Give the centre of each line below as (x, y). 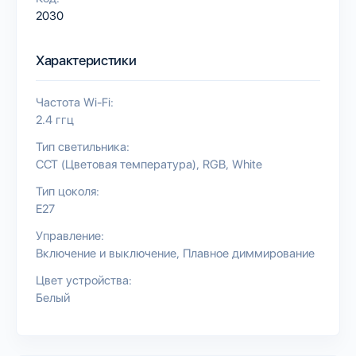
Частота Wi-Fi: (75, 102)
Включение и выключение (106, 253)
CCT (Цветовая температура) (116, 164)
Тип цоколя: (68, 191)
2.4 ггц (55, 120)
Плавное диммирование (249, 253)
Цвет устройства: (84, 280)
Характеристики (86, 60)
